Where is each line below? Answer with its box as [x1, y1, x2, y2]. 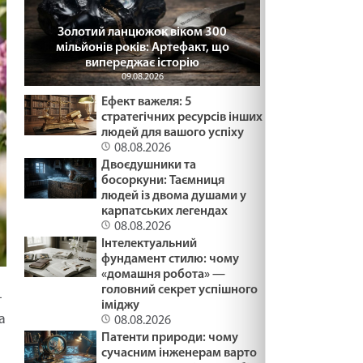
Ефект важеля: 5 [101, 95, 193, 109]
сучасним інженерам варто [101, 346, 258, 360]
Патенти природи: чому [101, 331, 239, 344]
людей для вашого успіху [101, 126, 245, 139]
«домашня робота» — [101, 267, 226, 281]
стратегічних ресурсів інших [101, 110, 263, 124]
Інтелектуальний [101, 237, 198, 250]
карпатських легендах [101, 204, 228, 218]
